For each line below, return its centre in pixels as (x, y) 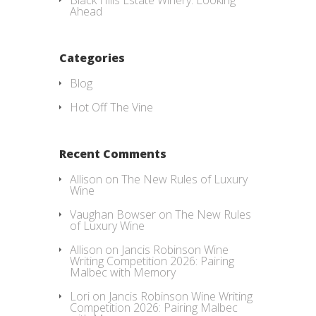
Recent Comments (113, 154)
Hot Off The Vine (111, 108)
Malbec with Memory (123, 273)
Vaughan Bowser (113, 215)
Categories (92, 58)
